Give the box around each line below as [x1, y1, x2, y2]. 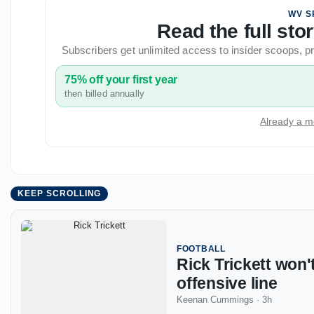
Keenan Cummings [177, 294, 254, 306]
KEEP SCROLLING [18, 188, 102, 198]
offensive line [177, 274, 278, 293]
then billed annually [64, 88, 144, 99]
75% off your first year [64, 73, 178, 86]
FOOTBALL [177, 244, 226, 254]
